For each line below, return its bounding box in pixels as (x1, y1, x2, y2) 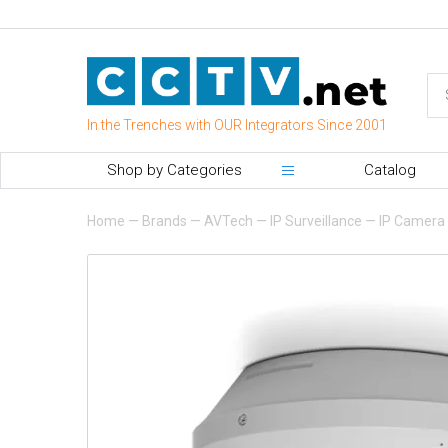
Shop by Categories (107, 160, 242, 179)
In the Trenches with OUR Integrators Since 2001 (87, 116, 387, 133)
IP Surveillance (270, 212, 362, 229)
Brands (142, 212, 187, 229)
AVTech (204, 212, 253, 229)
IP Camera (379, 212, 445, 229)
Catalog (364, 160, 416, 179)
